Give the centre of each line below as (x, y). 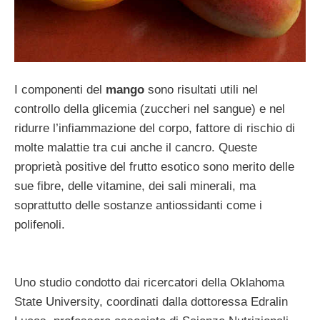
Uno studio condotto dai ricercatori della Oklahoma (149, 283)
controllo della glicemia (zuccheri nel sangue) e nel (150, 109)
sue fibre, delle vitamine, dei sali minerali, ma (135, 186)
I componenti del (60, 90)
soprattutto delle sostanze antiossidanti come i (138, 206)
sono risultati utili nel (201, 90)
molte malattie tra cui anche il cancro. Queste (136, 148)
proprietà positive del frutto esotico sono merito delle (154, 167)
